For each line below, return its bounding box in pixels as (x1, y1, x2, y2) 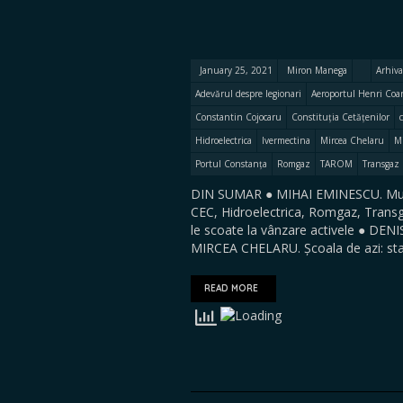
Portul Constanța (195, 157, 267, 170)
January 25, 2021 (200, 64, 273, 76)
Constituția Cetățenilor (291, 111, 390, 123)
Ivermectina (262, 134, 310, 147)
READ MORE (204, 282, 258, 294)
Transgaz (363, 157, 399, 170)
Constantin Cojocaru (195, 111, 282, 123)
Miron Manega (287, 64, 347, 76)
